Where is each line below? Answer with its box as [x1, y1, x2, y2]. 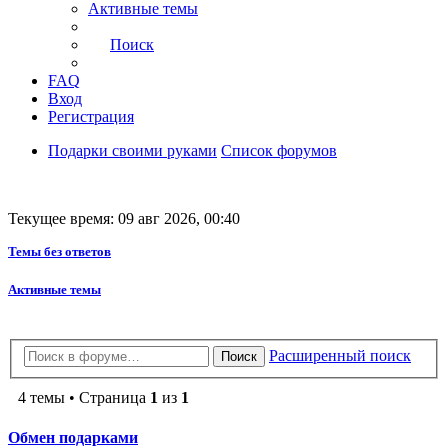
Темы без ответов [8, 244, 111, 260]
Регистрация [48, 108, 134, 126]
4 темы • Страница [18, 389, 150, 407]
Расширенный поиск [269, 347, 411, 365]
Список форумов [221, 142, 337, 160]
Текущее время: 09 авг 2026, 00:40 [8, 210, 240, 228]
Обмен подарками [8, 428, 138, 446]
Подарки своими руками [48, 142, 217, 160]
